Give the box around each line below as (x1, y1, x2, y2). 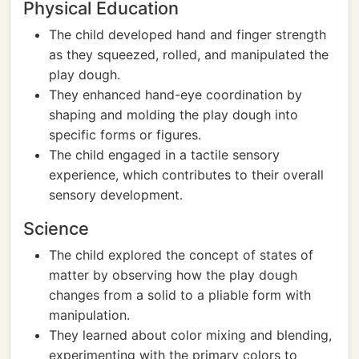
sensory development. (49, 187, 183, 203)
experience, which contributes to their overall (49, 167, 324, 183)
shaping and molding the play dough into (49, 107, 298, 123)
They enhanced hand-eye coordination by (49, 87, 302, 103)
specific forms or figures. (49, 127, 201, 143)
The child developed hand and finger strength (49, 26, 326, 42)
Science (23, 218, 89, 239)
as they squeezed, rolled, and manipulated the (49, 46, 329, 63)
